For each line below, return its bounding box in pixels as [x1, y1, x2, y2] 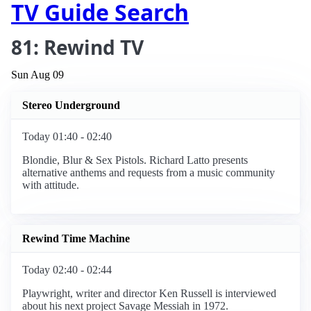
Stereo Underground [22, 99, 120, 111]
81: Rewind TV [11, 34, 144, 60]
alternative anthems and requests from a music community [22, 167, 275, 179]
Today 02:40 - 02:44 [22, 264, 112, 276]
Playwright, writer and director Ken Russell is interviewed [22, 287, 276, 300]
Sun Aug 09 [11, 69, 64, 81]
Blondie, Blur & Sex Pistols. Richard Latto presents [22, 154, 248, 167]
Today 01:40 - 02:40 [22, 131, 112, 143]
